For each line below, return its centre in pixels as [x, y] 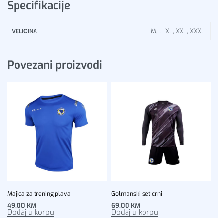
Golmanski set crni [137, 193]
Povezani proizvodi [55, 65]
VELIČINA [25, 31]
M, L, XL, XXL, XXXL [178, 31]
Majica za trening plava [39, 193]
